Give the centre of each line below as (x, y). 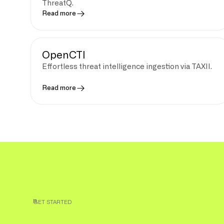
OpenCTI (64, 55)
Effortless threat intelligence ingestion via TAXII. (127, 66)
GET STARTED (52, 202)
